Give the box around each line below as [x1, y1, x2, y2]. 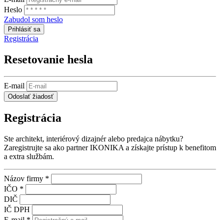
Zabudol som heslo [4, 15, 63, 24]
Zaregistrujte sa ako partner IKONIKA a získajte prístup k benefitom [4, 143, 216, 152]
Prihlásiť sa [8, 26, 40, 33]
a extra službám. [4, 152, 54, 161]
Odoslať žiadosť [8, 93, 54, 101]
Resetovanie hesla [4, 53, 93, 66]
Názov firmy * [4, 174, 49, 183]
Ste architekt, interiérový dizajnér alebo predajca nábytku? [4, 134, 183, 143]
